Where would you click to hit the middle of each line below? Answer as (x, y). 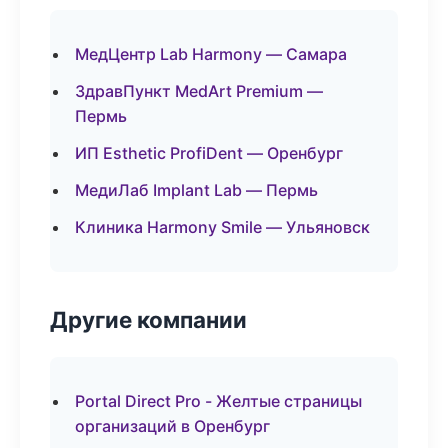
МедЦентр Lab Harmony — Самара (211, 54)
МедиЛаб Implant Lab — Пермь (196, 190)
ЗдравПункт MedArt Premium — (199, 91)
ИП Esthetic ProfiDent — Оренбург (209, 153)
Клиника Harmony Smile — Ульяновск (222, 227)
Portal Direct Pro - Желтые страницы (218, 401)
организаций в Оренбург (172, 426)
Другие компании (148, 319)
